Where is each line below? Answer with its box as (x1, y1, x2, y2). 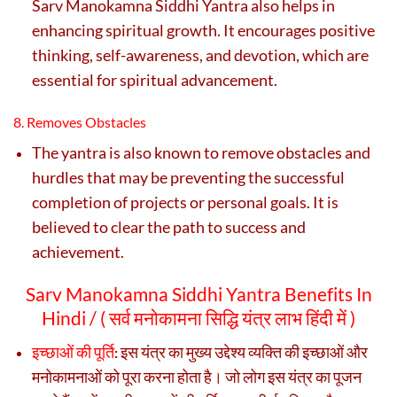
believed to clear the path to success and (32, 216, 306, 237)
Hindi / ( (42, 306, 109, 330)
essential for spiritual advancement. (32, 69, 277, 90)
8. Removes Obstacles (13, 113, 146, 130)
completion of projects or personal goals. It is (32, 191, 339, 212)
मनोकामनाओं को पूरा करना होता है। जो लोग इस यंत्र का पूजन (32, 366, 362, 386)
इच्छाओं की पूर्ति (32, 341, 114, 362)
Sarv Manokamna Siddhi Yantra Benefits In (25, 282, 372, 306)
